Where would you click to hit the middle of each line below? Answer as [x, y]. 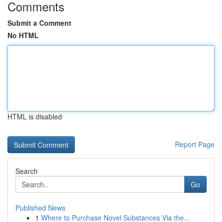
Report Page [195, 144]
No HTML [23, 35]
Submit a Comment [39, 23]
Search [27, 171]
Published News [40, 208]
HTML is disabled [35, 116]
